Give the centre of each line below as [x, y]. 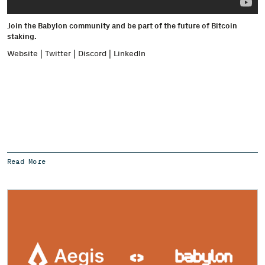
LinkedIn [130, 53]
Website [22, 53]
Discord [92, 53]
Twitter [58, 53]
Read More [27, 161]
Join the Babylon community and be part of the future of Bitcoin [122, 25]
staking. [24, 36]
